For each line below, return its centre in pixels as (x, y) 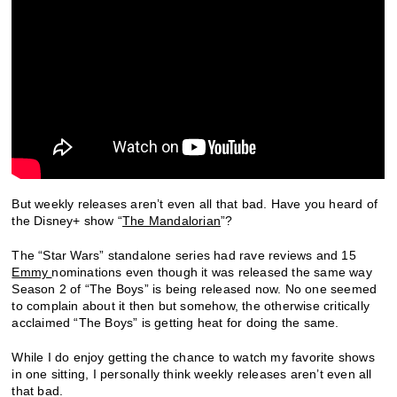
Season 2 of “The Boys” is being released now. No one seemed (195, 289)
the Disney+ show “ (67, 221)
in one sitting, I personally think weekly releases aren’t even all (192, 374)
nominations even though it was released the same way (212, 272)
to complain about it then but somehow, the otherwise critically (191, 306)
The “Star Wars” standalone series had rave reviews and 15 (184, 256)
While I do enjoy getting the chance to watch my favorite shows (193, 358)
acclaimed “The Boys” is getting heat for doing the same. (175, 323)
